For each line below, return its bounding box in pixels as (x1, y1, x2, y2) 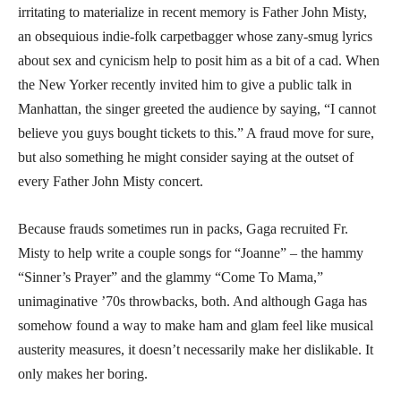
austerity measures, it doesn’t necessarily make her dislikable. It (18, 341, 373, 357)
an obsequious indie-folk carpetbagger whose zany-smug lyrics (18, 28, 372, 44)
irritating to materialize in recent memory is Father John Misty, (18, 4, 367, 20)
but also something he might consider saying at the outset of (18, 149, 354, 165)
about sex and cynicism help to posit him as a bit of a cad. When (18, 52, 380, 68)
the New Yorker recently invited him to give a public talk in (18, 76, 352, 92)
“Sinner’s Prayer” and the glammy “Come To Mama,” (18, 269, 323, 285)
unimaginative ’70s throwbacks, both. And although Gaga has (18, 293, 367, 309)
